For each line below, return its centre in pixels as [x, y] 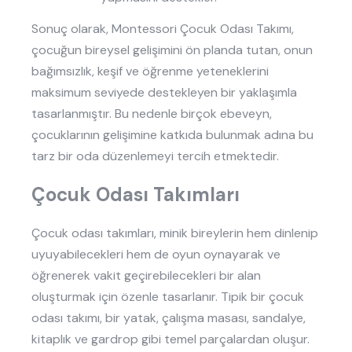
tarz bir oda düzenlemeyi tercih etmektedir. [155, 156]
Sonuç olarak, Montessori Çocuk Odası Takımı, [163, 29]
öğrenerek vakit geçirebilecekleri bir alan [146, 275]
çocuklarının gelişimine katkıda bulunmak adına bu [172, 135]
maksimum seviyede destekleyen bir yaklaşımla [164, 93]
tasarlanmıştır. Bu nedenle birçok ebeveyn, [152, 114]
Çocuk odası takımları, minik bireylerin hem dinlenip [175, 233]
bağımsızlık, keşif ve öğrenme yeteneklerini [150, 71]
